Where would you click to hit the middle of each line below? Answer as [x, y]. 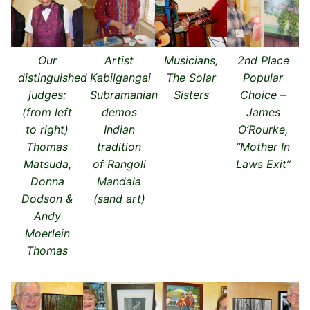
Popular [263, 77]
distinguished [53, 77]
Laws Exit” [263, 164]
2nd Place [263, 60]
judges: [47, 94]
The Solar [191, 77]
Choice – [263, 94]
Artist [119, 60]
